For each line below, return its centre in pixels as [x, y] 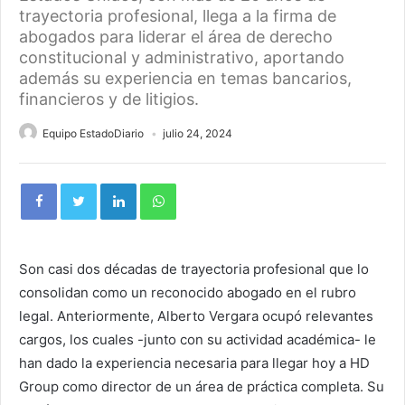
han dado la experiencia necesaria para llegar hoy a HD [194, 363]
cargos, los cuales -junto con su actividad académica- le [198, 339]
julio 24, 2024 [198, 133]
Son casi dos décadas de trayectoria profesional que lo [194, 269]
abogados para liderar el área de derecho [176, 37]
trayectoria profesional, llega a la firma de [178, 16]
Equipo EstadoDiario [93, 133]
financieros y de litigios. [109, 99]
